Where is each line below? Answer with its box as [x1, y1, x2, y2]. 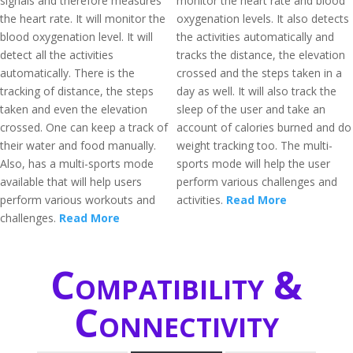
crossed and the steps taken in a [176, 65, 342, 80]
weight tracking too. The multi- [176, 138, 333, 153]
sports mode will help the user [176, 156, 330, 171]
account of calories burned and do [176, 120, 351, 135]
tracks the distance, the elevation [176, 47, 345, 62]
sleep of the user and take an [176, 102, 325, 117]
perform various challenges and [176, 174, 337, 189]
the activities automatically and [176, 29, 334, 44]
